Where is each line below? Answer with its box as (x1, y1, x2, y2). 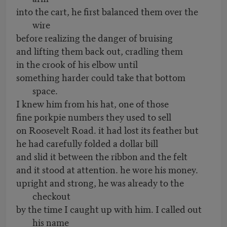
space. (32, 83, 58, 97)
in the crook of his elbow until (16, 57, 138, 71)
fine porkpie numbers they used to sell (16, 109, 171, 124)
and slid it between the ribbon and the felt (16, 149, 187, 163)
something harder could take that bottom (16, 70, 185, 84)
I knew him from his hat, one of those (16, 96, 169, 110)
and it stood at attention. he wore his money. (16, 162, 198, 176)
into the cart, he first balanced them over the (16, 4, 198, 18)
